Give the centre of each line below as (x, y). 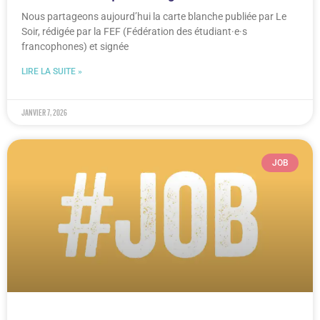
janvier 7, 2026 (44, 113)
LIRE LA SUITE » (52, 72)
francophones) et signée (75, 47)
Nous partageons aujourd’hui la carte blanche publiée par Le (154, 17)
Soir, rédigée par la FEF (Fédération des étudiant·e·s (134, 32)
